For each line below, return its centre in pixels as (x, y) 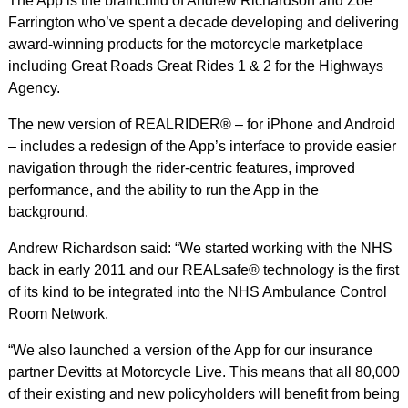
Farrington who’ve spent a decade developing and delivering (203, 22)
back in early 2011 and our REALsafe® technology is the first (203, 270)
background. (48, 212)
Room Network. (58, 314)
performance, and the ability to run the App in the (163, 190)
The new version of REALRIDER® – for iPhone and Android (201, 124)
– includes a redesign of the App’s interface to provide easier (202, 146)
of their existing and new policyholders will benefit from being (204, 394)
